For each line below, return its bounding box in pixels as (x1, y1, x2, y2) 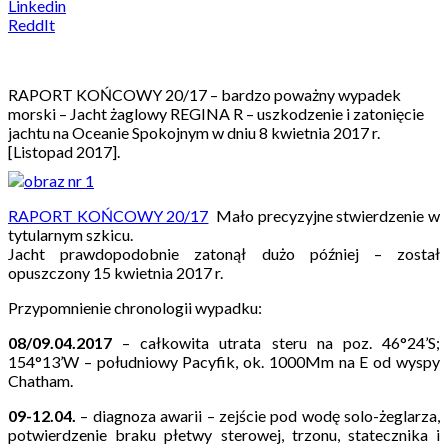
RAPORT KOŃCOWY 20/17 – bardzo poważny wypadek (8, 84, 401, 104)
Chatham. (8, 370, 73, 390)
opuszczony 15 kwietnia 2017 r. (8, 262, 223, 282)
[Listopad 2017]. (8, 141, 120, 161)
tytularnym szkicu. (8, 224, 133, 244)
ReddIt (8, 14, 55, 34)
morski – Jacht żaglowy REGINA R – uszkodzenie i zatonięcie (8, 103, 424, 123)
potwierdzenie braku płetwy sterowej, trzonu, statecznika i (8, 424, 440, 444)
